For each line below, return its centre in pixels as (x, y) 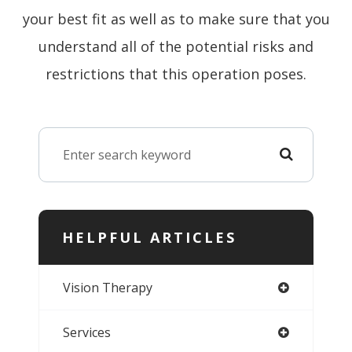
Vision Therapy (108, 287)
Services (87, 332)
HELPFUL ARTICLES (149, 237)
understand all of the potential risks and (176, 46)
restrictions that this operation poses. (176, 73)
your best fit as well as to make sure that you (176, 18)
